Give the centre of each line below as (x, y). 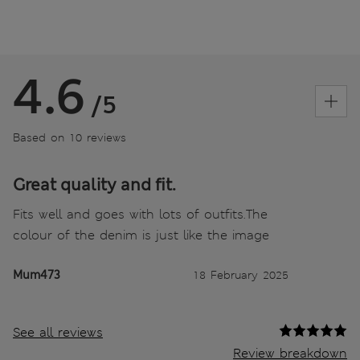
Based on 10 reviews (70, 137)
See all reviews (58, 332)
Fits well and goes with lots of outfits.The (140, 214)
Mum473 (37, 274)
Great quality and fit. (94, 184)
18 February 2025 (241, 274)
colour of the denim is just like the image (141, 235)
